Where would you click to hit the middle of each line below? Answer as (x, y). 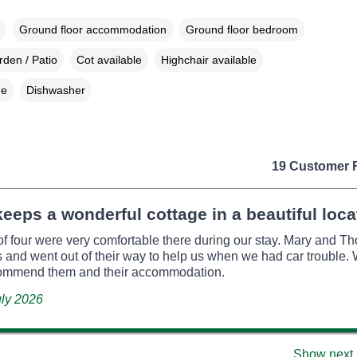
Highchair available (208, 59)
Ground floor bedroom (241, 29)
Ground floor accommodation (92, 29)
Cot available (109, 59)
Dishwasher (55, 90)
